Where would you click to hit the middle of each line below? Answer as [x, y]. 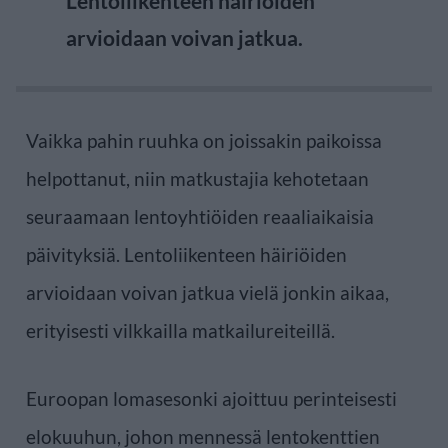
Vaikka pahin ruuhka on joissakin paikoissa [204, 140]
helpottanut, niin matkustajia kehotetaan [197, 178]
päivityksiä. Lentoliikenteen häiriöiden [186, 254]
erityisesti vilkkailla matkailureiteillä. [180, 330]
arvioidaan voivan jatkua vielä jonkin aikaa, [207, 292]
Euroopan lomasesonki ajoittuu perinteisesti [211, 398]
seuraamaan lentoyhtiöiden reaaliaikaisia [200, 216]
